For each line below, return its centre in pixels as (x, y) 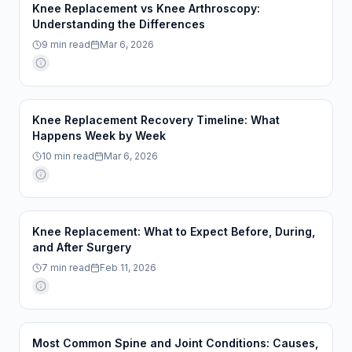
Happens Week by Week (99, 136)
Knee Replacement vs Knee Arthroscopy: (146, 8)
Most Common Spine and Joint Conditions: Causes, (175, 343)
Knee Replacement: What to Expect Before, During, (174, 231)
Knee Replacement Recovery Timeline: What (156, 120)
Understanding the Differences (119, 24)
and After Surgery (82, 247)
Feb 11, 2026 (128, 268)
